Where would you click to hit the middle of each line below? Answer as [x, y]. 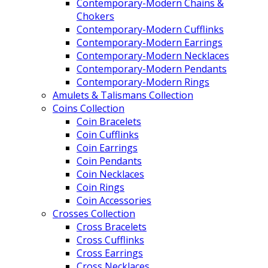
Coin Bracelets [109, 121]
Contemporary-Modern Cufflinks [150, 29]
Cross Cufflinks [110, 240]
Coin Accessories [114, 200]
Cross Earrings [110, 253]
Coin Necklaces [110, 174]
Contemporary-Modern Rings [143, 82]
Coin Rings [100, 187]
